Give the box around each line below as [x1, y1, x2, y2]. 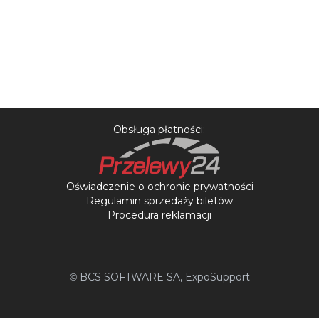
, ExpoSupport [179, 271, 250, 283]
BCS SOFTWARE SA [76, 271, 180, 283]
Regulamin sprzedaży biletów [86, 194, 233, 207]
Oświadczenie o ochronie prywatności [66, 180, 253, 193]
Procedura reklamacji [108, 209, 211, 221]
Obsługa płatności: [113, 123, 206, 136]
